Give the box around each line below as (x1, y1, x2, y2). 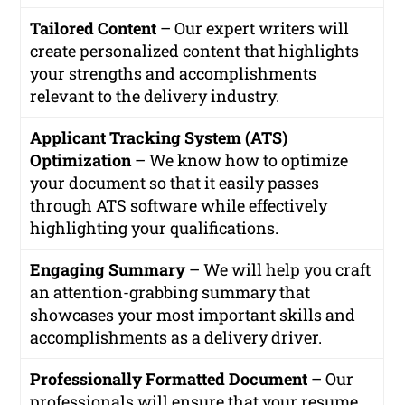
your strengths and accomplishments (30, 61, 317, 84)
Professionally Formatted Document (30, 367, 308, 390)
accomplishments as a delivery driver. (30, 325, 323, 348)
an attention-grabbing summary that (30, 280, 311, 303)
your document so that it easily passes (30, 171, 320, 193)
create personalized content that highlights (30, 39, 360, 61)
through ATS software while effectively (30, 193, 328, 216)
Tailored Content (30, 16, 157, 39)
